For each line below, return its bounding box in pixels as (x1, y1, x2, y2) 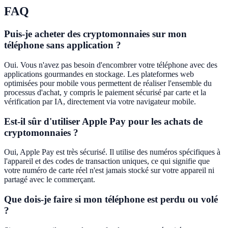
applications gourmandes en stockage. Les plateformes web (4, 69, 194, 78)
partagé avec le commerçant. (4, 175, 95, 184)
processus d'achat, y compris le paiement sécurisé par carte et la (4, 88, 206, 97)
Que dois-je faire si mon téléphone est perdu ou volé (4, 194, 218, 205)
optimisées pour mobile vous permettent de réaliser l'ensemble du (4, 78, 212, 88)
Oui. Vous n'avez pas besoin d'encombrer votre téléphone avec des (4, 60, 217, 69)
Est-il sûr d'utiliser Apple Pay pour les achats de (4, 116, 203, 127)
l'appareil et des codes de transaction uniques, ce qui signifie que (4, 157, 210, 166)
